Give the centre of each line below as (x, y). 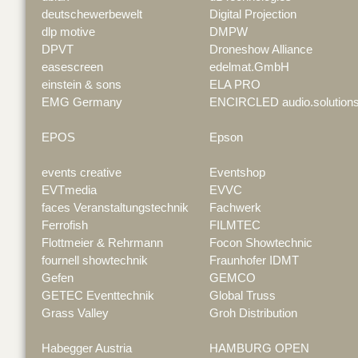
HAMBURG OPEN (259, 349)
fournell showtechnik (95, 261)
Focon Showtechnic (261, 243)
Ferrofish (65, 226)
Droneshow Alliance (261, 50)
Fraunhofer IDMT (254, 261)
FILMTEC (235, 226)
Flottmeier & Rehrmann (102, 243)
